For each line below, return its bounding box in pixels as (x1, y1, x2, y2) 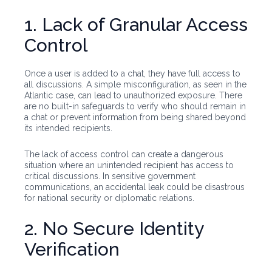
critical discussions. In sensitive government (24, 171, 195, 182)
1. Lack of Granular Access (24, 14, 248, 36)
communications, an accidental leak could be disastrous (24, 182, 245, 192)
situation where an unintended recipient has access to (24, 160, 234, 171)
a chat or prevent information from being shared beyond (24, 112, 246, 123)
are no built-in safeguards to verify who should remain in (24, 101, 246, 112)
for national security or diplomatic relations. (24, 193, 194, 203)
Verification (24, 239, 120, 260)
